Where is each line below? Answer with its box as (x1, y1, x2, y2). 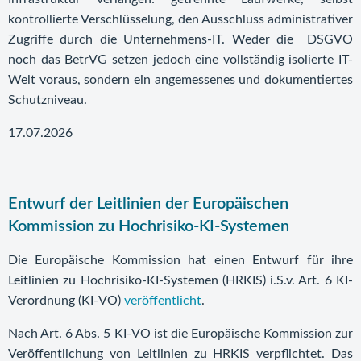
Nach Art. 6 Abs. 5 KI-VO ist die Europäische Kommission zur (8, 327, 353, 340)
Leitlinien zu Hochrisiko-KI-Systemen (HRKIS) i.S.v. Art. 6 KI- (8, 274, 353, 287)
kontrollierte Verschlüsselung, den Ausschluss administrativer (8, 13, 353, 26)
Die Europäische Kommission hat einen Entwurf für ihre (8, 254, 353, 267)
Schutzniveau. (8, 93, 87, 106)
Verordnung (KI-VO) (8, 294, 124, 307)
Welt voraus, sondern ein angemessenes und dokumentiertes (8, 73, 353, 86)
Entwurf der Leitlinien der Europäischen (8, 196, 288, 212)
